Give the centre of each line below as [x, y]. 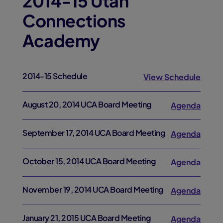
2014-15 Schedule [55, 76]
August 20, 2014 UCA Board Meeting [87, 104]
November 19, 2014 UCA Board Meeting [93, 189]
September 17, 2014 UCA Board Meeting [94, 133]
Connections [74, 21]
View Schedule [172, 77]
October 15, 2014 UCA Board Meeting [89, 161]
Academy [61, 41]
